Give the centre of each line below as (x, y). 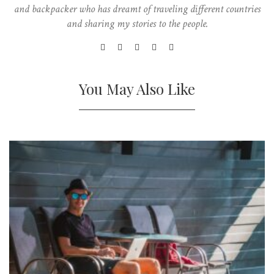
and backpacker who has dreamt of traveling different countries (137, 9)
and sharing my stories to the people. (137, 23)
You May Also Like (137, 88)
